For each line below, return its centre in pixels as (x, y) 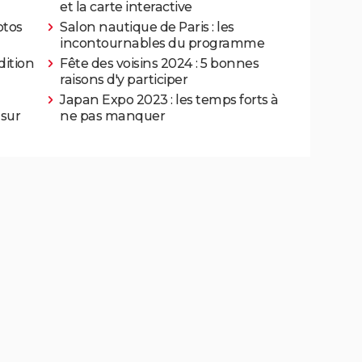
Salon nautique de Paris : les (147, 27)
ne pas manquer (112, 116)
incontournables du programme (162, 43)
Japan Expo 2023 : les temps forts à (169, 99)
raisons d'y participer (124, 79)
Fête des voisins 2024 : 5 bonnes (159, 63)
